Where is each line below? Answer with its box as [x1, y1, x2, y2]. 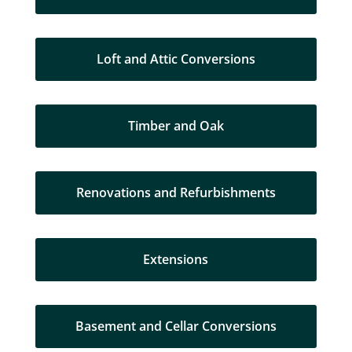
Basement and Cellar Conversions [75, 317, 277, 335]
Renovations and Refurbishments [75, 183, 276, 201]
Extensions [143, 250, 209, 268]
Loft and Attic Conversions [96, 49, 255, 68]
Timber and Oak [127, 116, 224, 134]
